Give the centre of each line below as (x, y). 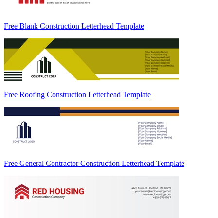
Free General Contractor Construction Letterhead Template (94, 163)
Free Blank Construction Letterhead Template (74, 26)
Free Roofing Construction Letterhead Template (77, 95)
